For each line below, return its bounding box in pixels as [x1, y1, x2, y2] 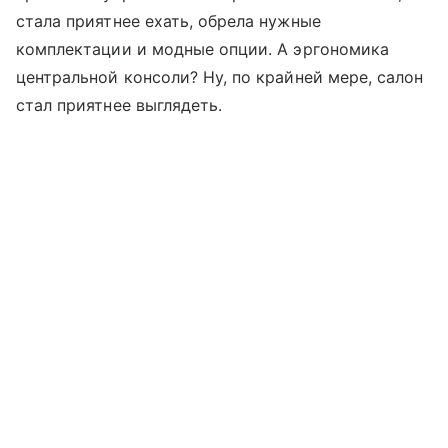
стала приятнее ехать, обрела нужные [16, 10, 321, 31]
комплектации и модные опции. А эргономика [16, 38, 389, 59]
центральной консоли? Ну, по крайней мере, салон [16, 66, 424, 87]
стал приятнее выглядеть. [16, 94, 223, 115]
